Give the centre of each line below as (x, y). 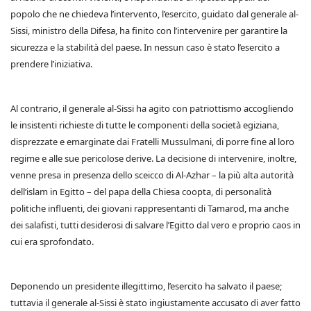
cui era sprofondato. (52, 242)
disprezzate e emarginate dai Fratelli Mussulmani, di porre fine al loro (152, 142)
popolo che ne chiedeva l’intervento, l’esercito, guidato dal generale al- (154, 14)
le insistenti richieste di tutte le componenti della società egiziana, (145, 125)
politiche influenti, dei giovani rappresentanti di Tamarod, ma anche (150, 208)
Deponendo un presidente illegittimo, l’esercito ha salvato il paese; (146, 286)
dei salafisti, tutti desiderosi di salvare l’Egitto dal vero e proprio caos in (155, 225)
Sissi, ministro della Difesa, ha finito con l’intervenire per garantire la (149, 31)
